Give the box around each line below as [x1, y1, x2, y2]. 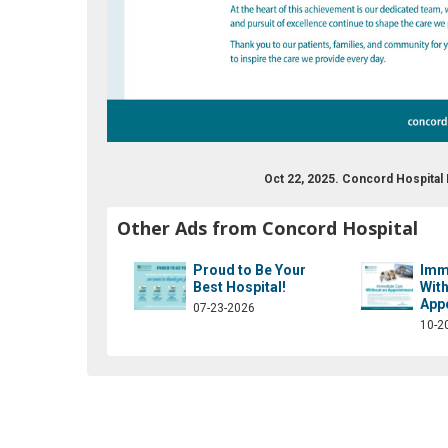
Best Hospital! [193, 278, 286, 295]
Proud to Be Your [193, 261, 306, 278]
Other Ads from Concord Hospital [117, 215, 418, 240]
